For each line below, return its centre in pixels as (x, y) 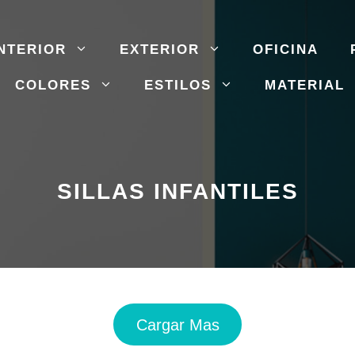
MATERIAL (304, 85)
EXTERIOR (159, 50)
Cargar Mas (177, 324)
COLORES (53, 85)
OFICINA (285, 50)
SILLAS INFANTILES (177, 191)
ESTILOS (177, 85)
